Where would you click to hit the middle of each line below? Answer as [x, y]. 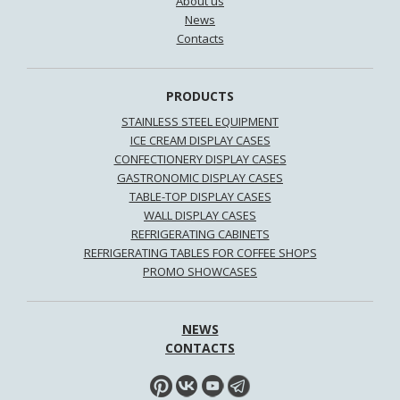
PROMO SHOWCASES [200, 271]
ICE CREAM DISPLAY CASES [200, 140]
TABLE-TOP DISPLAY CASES [200, 196]
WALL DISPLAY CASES [200, 215]
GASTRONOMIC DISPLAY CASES [200, 177]
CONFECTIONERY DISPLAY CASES [200, 158]
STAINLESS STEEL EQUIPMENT [200, 121]
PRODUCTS [200, 96]
